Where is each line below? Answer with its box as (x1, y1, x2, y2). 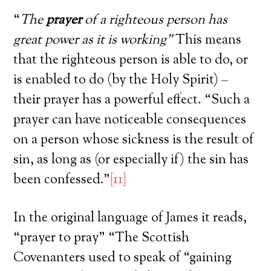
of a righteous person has (82, 10, 228, 30)
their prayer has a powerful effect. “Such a (13, 90, 250, 110)
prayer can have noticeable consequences (13, 110, 247, 130)
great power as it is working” (13, 30, 176, 50)
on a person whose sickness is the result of (13, 130, 254, 150)
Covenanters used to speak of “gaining (13, 248, 232, 268)
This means (175, 30, 242, 50)
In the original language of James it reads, (13, 208, 247, 228)
